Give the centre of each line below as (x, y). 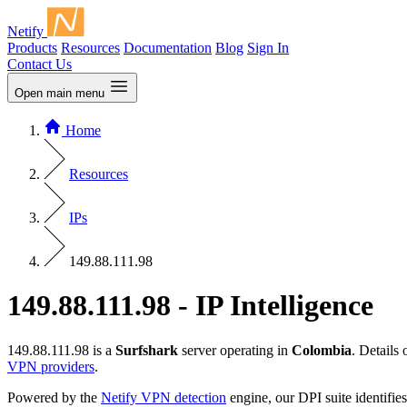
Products (32, 48)
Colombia (322, 350)
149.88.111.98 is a (61, 350)
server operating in (235, 350)
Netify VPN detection (164, 397)
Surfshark (147, 350)
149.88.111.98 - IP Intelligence (190, 306)
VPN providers (51, 366)
